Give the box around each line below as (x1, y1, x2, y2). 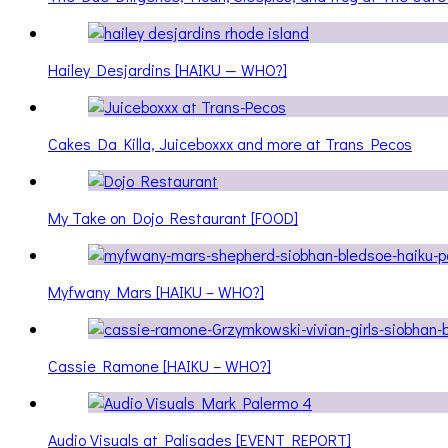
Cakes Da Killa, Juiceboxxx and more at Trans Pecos (48, 133, 412, 155)
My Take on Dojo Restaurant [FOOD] (48, 207, 298, 229)
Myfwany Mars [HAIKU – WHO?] (48, 281, 264, 303)
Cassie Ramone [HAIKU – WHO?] (48, 355, 271, 377)
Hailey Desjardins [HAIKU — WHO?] (48, 59, 287, 81)
